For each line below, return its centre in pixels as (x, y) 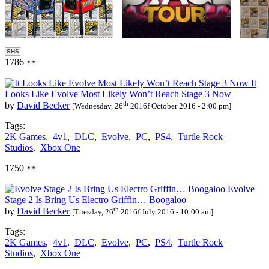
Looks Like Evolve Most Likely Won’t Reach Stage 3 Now (118, 94)
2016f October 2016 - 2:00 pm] (180, 106)
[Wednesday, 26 (98, 106)
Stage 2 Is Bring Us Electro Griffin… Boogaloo (95, 199)
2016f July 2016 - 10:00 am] (166, 211)
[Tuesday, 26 (93, 211)
